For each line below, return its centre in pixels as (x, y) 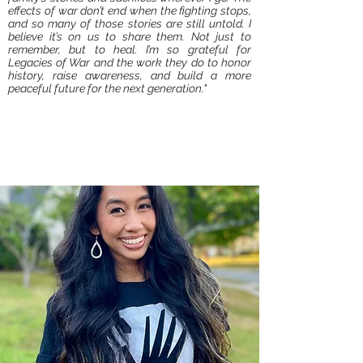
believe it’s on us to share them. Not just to (130, 36)
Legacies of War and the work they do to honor (130, 62)
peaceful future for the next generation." (107, 88)
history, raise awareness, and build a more (130, 75)
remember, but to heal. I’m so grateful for (130, 49)
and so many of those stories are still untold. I (130, 23)
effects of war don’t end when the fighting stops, (130, 11)
